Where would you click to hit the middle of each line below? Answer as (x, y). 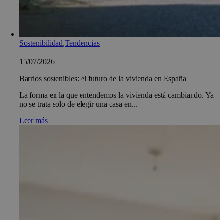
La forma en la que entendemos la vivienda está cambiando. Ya (117, 95)
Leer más (34, 120)
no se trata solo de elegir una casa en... (79, 104)
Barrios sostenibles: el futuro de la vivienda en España (103, 78)
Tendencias (82, 43)
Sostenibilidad (41, 43)
